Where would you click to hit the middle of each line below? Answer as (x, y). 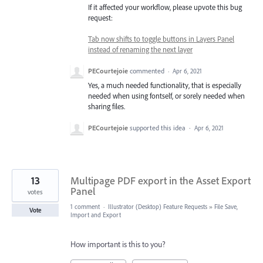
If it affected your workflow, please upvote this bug (165, 7)
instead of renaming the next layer (140, 50)
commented (148, 71)
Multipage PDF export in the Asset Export (161, 181)
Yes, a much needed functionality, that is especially (165, 85)
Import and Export (96, 215)
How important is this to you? (118, 245)
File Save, (226, 207)
